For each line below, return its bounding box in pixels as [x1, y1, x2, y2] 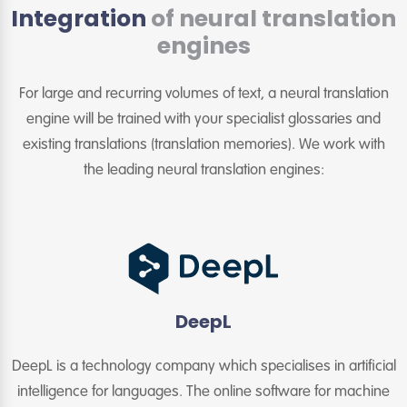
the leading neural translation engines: [83, 163, 324, 179]
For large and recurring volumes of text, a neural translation [18, 86, 389, 103]
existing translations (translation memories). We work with [22, 137, 385, 154]
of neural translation [151, 3, 396, 35]
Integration [11, 3, 151, 35]
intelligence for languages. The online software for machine [17, 384, 390, 401]
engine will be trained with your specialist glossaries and [26, 112, 381, 128]
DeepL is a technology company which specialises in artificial [11, 359, 396, 375]
